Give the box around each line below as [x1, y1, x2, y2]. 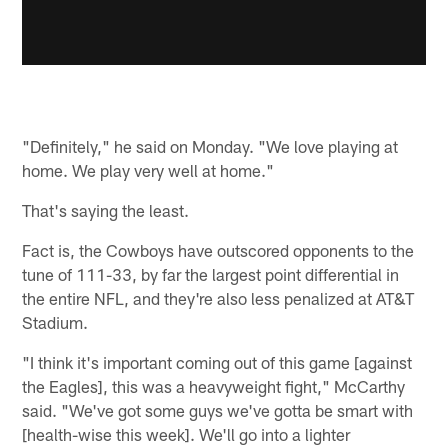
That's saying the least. [22, 199, 190, 220]
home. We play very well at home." [22, 159, 275, 180]
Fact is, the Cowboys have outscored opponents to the [22, 239, 415, 260]
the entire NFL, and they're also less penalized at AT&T [22, 287, 415, 308]
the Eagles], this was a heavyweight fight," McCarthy [22, 375, 406, 396]
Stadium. [22, 311, 89, 332]
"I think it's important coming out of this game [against [22, 351, 413, 372]
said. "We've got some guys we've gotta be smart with [22, 399, 414, 420]
